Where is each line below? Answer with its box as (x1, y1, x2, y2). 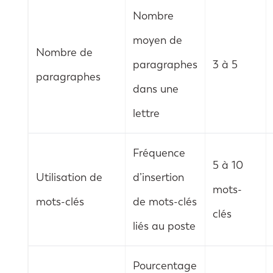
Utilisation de (35, 171, 102, 185)
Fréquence (132, 146, 185, 160)
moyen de (132, 34, 182, 48)
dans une (132, 82, 179, 96)
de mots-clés (132, 195, 197, 209)
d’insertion (132, 171, 184, 185)
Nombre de (35, 46, 93, 60)
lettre (132, 107, 160, 121)
